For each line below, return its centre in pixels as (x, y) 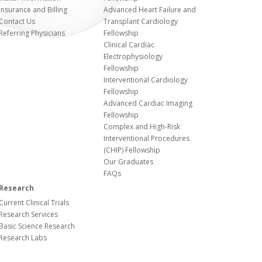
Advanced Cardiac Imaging (148, 103)
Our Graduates (128, 162)
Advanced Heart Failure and (150, 10)
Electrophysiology (133, 56)
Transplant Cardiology (141, 21)
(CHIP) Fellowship (132, 150)
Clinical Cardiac (129, 45)
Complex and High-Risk (142, 127)
